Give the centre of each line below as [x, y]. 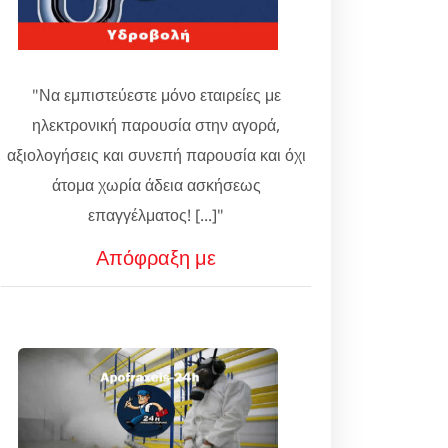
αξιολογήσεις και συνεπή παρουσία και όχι [156, 155]
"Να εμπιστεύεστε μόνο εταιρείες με [156, 95]
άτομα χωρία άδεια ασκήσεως [156, 185]
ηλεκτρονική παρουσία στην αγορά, [156, 125]
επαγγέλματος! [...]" [156, 215]
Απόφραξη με [156, 257]
